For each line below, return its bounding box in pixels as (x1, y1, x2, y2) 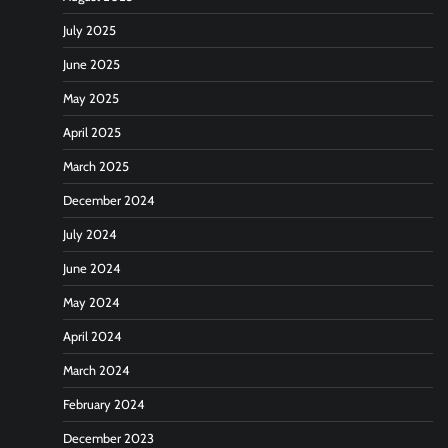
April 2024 (63, 328, 121, 344)
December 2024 (63, 192, 154, 208)
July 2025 (63, 22, 116, 38)
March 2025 (63, 158, 129, 174)
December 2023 (63, 430, 154, 446)
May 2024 (63, 294, 119, 310)
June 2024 (63, 260, 120, 276)
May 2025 (63, 90, 119, 106)
